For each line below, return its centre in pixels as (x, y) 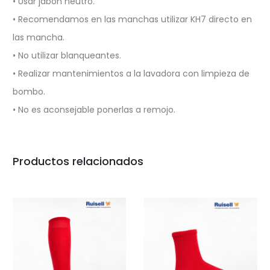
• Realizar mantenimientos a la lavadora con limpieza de (131, 74)
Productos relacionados (78, 161)
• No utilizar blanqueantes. (67, 55)
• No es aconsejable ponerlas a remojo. (94, 110)
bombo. (29, 92)
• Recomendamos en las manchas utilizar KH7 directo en (132, 19)
